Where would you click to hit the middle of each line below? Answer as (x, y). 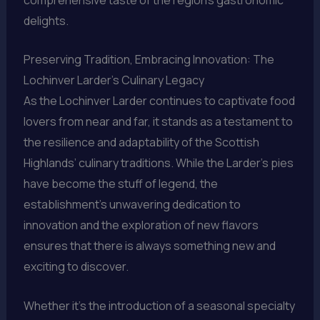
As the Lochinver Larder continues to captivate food (159, 101)
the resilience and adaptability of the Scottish (141, 142)
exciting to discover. (76, 267)
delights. (46, 20)
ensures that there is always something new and (149, 246)
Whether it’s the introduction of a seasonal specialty (159, 305)
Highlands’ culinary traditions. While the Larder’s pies (158, 163)
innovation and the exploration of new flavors (141, 225)
